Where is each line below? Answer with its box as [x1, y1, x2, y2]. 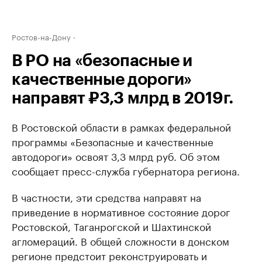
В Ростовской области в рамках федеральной [12, 119, 231, 134]
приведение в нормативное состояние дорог [12, 204, 230, 219]
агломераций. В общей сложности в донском [12, 233, 229, 248]
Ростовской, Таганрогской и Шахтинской [12, 218, 211, 233]
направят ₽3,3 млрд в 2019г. [12, 90, 234, 106]
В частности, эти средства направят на [12, 189, 201, 204]
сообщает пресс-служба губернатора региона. [12, 163, 240, 178]
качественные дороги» [12, 71, 192, 88]
